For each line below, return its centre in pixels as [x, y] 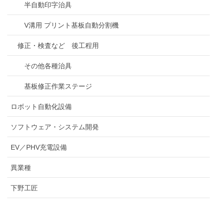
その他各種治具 [48, 66]
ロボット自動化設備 [41, 107]
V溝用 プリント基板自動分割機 [71, 25]
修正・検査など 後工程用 [58, 46]
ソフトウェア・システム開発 [55, 127]
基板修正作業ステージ [58, 86]
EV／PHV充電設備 [39, 147]
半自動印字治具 [48, 5]
